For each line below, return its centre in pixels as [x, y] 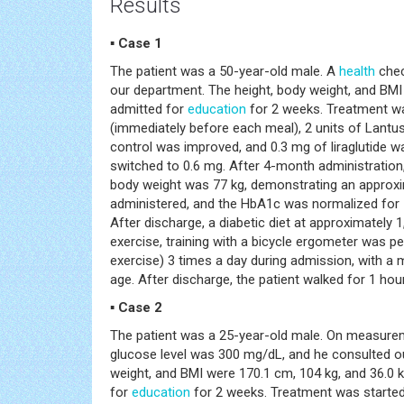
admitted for [149, 109]
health [357, 71]
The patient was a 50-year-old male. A [225, 71]
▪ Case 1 [136, 43]
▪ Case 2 [136, 307]
